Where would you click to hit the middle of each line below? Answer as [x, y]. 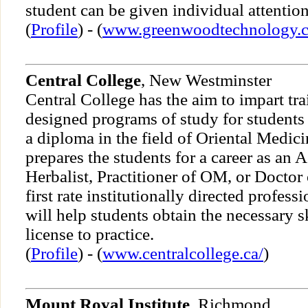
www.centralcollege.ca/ [183, 254]
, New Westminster [206, 80]
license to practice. [90, 234]
